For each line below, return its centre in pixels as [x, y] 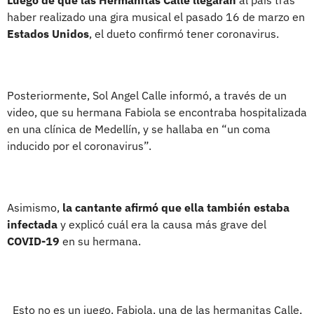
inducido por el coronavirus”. [79, 145]
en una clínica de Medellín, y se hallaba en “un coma [139, 129]
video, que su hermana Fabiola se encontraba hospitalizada [157, 112]
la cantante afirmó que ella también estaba [176, 207]
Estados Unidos [48, 33]
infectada [32, 224]
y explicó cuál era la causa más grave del [162, 224]
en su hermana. [102, 241]
